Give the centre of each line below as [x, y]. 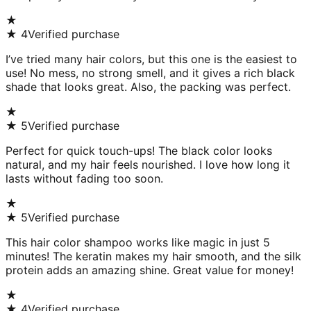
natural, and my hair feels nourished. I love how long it [148, 165]
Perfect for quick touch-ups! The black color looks [139, 151]
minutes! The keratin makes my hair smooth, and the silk [153, 257]
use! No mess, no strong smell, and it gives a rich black [150, 73]
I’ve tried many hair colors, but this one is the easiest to [151, 59]
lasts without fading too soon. [84, 179]
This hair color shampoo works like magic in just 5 [138, 243]
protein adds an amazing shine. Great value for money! [150, 270]
